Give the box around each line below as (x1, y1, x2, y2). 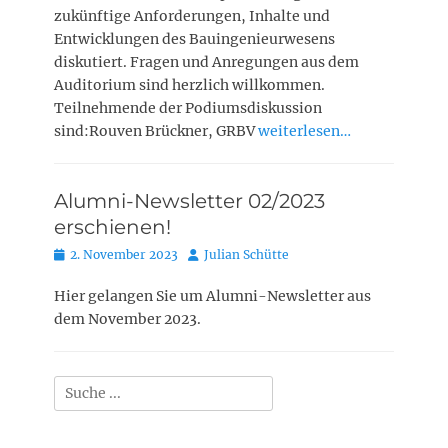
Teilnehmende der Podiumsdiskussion (54, 99, 322, 118)
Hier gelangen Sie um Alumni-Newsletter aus (54, 287, 371, 306)
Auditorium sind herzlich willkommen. (54, 76, 325, 95)
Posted (53, 246, 93, 262)
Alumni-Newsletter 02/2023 (54, 189, 325, 214)
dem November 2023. (54, 310, 201, 329)
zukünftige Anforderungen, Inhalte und (54, 7, 330, 26)
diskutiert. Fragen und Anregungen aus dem (54, 53, 359, 72)
